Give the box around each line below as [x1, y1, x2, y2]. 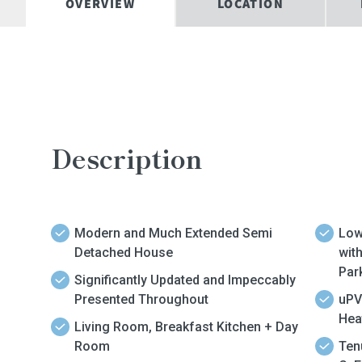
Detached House [74, 244, 173, 260]
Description [51, 138, 203, 176]
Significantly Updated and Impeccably [74, 271, 296, 288]
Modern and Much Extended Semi [74, 225, 272, 241]
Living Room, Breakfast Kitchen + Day [74, 318, 298, 335]
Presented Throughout [74, 291, 208, 307]
